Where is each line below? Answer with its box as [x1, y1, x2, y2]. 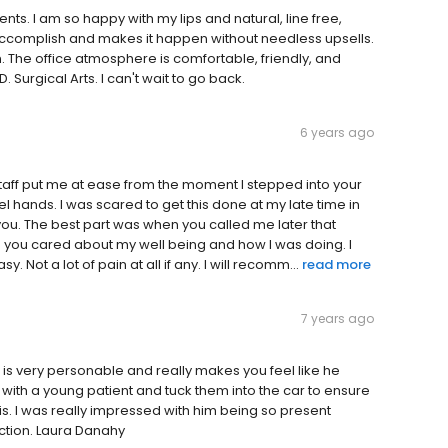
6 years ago [300, 124, 374, 142]
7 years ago [301, 310, 374, 328]
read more [302, 255, 371, 275]
